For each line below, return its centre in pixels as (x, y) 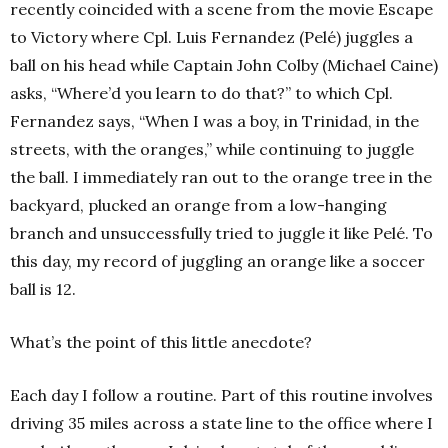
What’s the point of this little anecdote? (161, 342)
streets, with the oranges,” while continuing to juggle (212, 149)
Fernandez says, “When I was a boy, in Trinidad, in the (214, 121)
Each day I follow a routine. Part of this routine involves (221, 395)
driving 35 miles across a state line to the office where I (221, 423)
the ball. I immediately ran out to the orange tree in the (221, 177)
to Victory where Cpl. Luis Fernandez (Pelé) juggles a (211, 37)
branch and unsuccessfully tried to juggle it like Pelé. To (221, 233)
